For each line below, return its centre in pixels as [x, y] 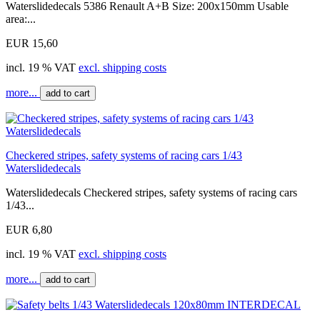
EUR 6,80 [29, 229]
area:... [21, 19]
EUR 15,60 [32, 43]
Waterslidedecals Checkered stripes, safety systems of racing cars [151, 192]
